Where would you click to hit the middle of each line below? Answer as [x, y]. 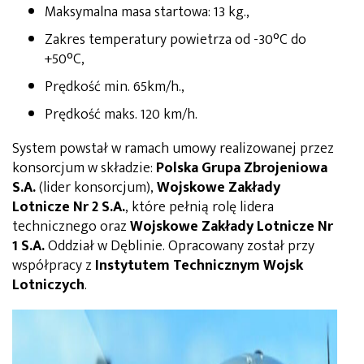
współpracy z [54, 265]
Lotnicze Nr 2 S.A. [69, 207]
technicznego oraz [71, 226]
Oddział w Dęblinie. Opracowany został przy [180, 246]
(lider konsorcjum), [96, 187]
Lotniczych [48, 285]
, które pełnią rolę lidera [199, 207]
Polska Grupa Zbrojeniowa [242, 168]
